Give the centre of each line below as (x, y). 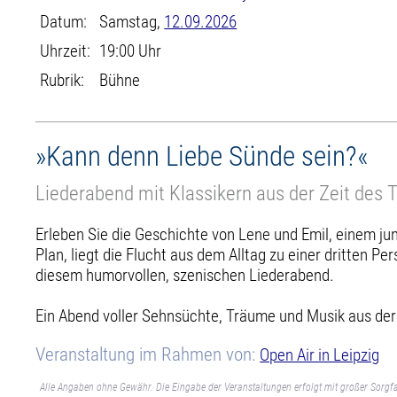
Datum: (64, 22)
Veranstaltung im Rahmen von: (148, 354)
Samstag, (132, 22)
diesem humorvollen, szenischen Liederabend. (185, 275)
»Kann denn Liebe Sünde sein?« (202, 156)
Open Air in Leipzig (320, 354)
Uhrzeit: (66, 51)
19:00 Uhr (131, 51)
